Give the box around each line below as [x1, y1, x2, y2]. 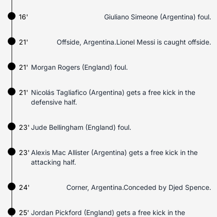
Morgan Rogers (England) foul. [31, 63, 128, 71]
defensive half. [31, 98, 77, 106]
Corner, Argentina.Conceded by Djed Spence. [66, 183, 211, 191]
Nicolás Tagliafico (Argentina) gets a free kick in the [31, 88, 195, 96]
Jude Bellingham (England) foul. [31, 123, 131, 131]
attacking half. [31, 158, 76, 166]
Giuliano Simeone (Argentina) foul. [104, 13, 211, 21]
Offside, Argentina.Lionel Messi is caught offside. [57, 38, 211, 46]
